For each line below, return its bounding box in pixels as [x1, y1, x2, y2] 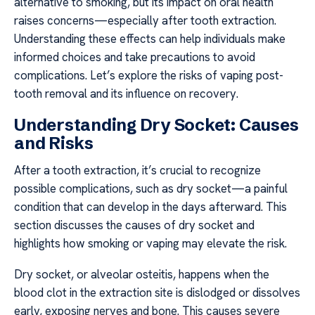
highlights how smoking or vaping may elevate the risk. [14, 235, 287, 251]
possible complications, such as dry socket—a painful [14, 180, 288, 196]
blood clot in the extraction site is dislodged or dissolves [14, 285, 300, 301]
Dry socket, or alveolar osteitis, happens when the [14, 266, 269, 283]
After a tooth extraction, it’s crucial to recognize [14, 162, 261, 178]
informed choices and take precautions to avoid [14, 49, 255, 65]
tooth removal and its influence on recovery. [14, 86, 238, 102]
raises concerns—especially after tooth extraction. [14, 13, 276, 29]
